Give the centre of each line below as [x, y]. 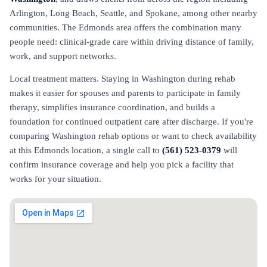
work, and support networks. [63, 56]
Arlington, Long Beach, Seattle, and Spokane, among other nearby [133, 13]
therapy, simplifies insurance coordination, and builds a [112, 107]
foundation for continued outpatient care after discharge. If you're [131, 122]
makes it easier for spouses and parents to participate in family [125, 93]
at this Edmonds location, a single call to [86, 150]
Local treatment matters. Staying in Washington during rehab [122, 79]
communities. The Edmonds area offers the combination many [125, 27]
